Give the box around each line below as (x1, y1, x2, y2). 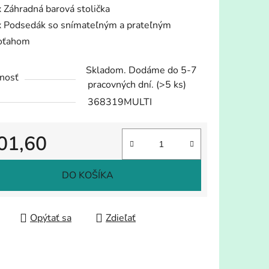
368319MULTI (88, 95, 152, 109)
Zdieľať (106, 211, 136, 225)
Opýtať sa (30, 211, 71, 225)
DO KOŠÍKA (61, 169, 113, 183)
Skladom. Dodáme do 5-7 (86, 64, 197, 77)
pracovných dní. (88, 78, 156, 92)
